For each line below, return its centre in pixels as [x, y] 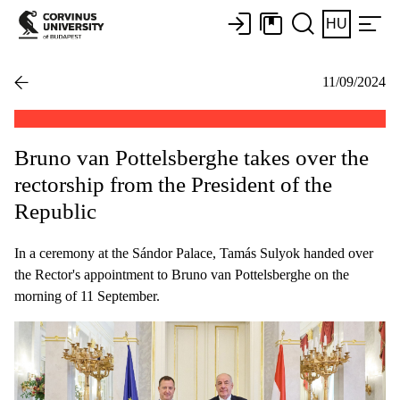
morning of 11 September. [87, 296]
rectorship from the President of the [173, 184]
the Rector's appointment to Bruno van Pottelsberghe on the [182, 274]
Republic [55, 211]
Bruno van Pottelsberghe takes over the [192, 157]
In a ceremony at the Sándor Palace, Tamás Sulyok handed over [194, 253]
